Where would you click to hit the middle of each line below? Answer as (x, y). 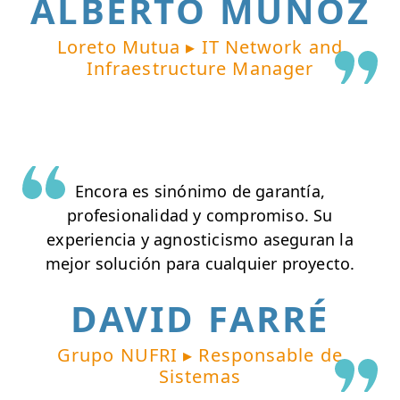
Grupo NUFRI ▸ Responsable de (200, 355)
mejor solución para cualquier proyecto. (200, 263)
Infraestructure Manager (200, 68)
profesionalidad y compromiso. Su (200, 215)
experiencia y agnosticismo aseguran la (200, 239)
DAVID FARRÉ (200, 319)
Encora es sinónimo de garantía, (200, 191)
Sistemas (200, 377)
